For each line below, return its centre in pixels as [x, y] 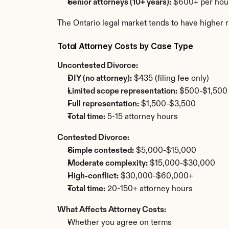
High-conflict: [93, 176]
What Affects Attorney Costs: [112, 210]
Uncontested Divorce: [98, 66]
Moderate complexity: [108, 164]
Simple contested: [101, 151]
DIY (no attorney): [100, 79]
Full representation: [103, 104]
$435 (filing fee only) [170, 79]
